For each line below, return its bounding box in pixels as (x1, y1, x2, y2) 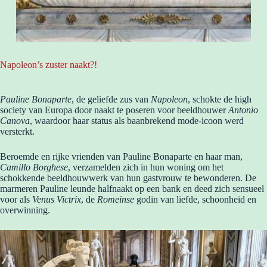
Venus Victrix (32, 194, 81, 205)
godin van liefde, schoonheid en (134, 194, 256, 205)
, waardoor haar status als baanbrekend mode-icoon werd (30, 116, 244, 126)
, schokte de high (188, 94, 252, 105)
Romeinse (97, 194, 134, 205)
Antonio (228, 105, 258, 116)
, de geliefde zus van (72, 94, 151, 105)
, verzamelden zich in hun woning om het (68, 162, 223, 173)
